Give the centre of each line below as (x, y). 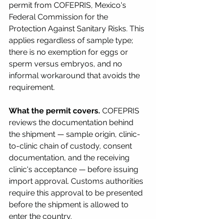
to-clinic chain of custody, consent (71, 146)
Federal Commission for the (59, 17)
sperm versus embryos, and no (66, 64)
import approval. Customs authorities (77, 181)
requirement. (32, 87)
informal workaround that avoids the (75, 75)
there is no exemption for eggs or (69, 52)
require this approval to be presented (77, 193)
